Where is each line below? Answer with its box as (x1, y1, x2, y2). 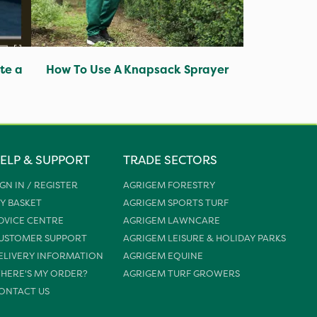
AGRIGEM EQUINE (123, 249, 204, 262)
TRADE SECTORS (123, 151, 218, 168)
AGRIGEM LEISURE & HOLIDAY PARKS (123, 231, 287, 244)
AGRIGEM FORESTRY (123, 178, 216, 191)
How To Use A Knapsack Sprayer (46, 61, 229, 77)
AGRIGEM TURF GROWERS (123, 267, 241, 279)
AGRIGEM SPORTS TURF (123, 196, 229, 209)
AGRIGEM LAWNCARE (123, 214, 221, 226)
